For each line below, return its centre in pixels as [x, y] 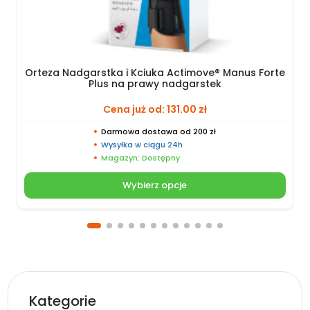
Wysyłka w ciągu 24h [142, 144]
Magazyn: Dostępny [140, 157]
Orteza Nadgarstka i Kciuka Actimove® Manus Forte [155, 72]
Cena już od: [135, 109]
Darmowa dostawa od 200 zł [158, 131]
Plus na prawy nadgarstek [155, 83]
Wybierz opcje [155, 185]
